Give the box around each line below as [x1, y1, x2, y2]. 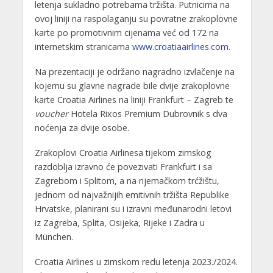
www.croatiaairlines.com [132, 40, 229, 52]
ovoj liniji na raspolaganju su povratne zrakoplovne [34, 12, 238, 24]
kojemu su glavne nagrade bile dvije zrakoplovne [34, 79, 230, 91]
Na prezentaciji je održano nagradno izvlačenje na [34, 65, 235, 77]
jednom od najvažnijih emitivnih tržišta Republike [34, 188, 229, 200]
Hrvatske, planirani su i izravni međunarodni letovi [34, 202, 232, 214]
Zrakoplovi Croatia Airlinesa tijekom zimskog [34, 146, 211, 158]
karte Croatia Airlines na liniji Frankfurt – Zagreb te [34, 93, 233, 105]
